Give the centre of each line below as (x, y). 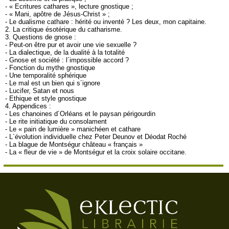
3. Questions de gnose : (41, 37)
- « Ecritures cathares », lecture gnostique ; (69, 6)
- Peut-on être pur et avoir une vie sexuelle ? (71, 45)
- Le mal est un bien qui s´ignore (53, 83)
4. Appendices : (28, 106)
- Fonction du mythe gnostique (50, 68)
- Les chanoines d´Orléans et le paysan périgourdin (80, 114)
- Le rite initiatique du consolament (56, 121)
